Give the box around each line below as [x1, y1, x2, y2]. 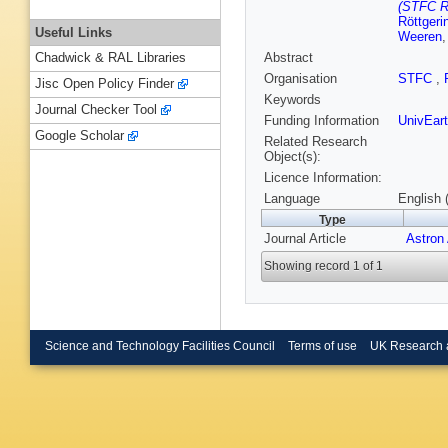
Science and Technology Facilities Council [45, 339, 275, 352]
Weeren [398, 29, 442, 45]
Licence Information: [264, 170, 382, 186]
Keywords [264, 92, 321, 108]
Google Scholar [35, 128, 124, 144]
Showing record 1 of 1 [264, 259, 384, 274]
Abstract [264, 50, 313, 66]
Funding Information [264, 113, 379, 129]
